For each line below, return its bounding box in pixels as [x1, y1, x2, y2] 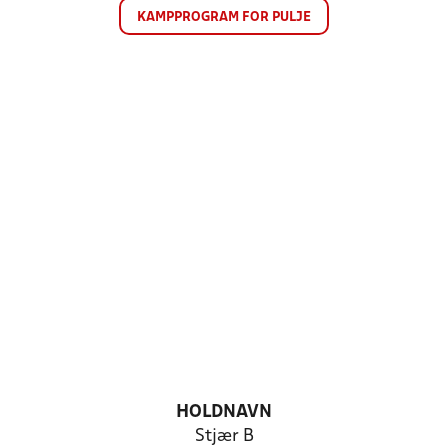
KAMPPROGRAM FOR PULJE [137, 11, 311, 24]
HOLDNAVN [176, 404, 272, 421]
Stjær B [194, 428, 254, 445]
